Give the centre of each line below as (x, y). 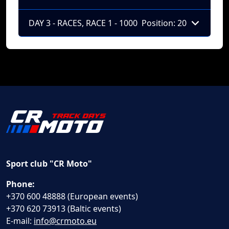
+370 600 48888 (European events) (72, 196)
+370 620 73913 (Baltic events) (64, 209)
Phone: (20, 184)
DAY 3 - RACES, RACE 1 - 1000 (83, 23)
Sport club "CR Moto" (49, 164)
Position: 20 (164, 23)
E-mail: (20, 221)
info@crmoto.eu (65, 221)
